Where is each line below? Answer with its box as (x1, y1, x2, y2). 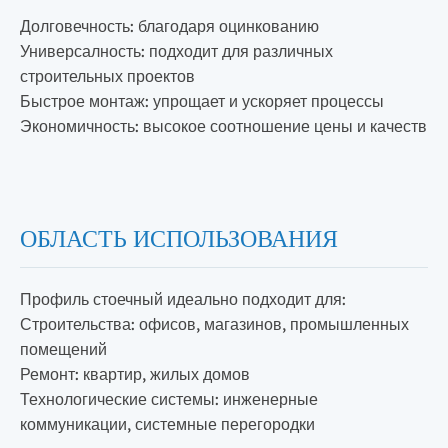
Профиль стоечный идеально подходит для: (20, 287, 346, 309)
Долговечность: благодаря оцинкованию (20, 14, 319, 36)
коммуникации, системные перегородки (20, 412, 315, 434)
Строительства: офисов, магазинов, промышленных (20, 312, 409, 334)
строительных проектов (20, 64, 195, 86)
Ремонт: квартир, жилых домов (20, 362, 250, 384)
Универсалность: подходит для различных (20, 39, 333, 61)
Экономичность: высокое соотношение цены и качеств (20, 114, 427, 136)
